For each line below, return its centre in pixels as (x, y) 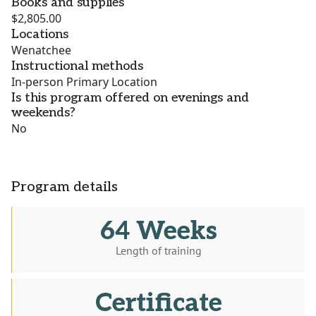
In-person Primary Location (84, 82)
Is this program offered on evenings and (130, 98)
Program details (65, 187)
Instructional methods (77, 66)
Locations (40, 35)
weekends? (43, 113)
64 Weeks (158, 232)
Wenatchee (41, 50)
